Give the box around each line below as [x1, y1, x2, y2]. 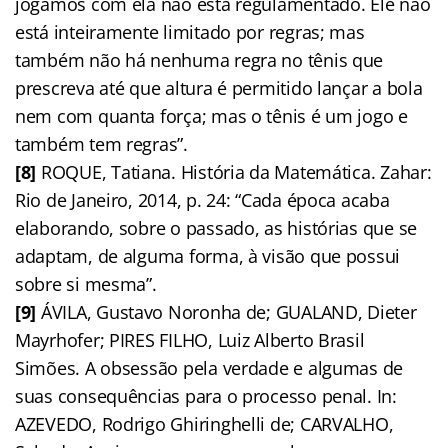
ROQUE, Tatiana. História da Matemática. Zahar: [36, 159, 432, 184]
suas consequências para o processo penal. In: [15, 383, 397, 408]
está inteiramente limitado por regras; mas [15, 19, 365, 44]
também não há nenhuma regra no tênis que [15, 47, 384, 72]
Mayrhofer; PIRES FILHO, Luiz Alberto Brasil [15, 327, 365, 352]
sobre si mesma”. [15, 271, 157, 296]
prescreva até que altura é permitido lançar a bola [15, 75, 423, 100]
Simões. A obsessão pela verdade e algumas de [15, 355, 404, 380]
